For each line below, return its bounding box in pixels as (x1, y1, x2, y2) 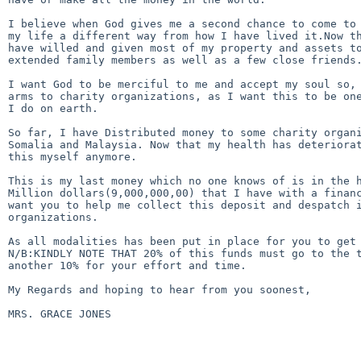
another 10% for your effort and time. (8, 259, 247, 272)
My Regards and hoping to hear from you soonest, (8, 283, 311, 296)
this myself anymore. (8, 150, 137, 163)
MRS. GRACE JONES (8, 307, 118, 320)
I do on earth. (8, 102, 98, 114)
